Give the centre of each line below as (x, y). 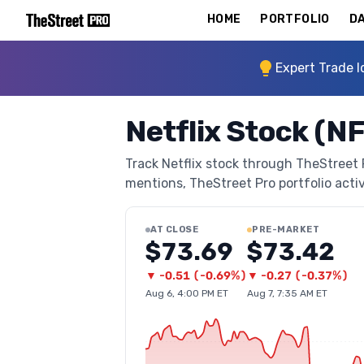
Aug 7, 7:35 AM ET (287, 293)
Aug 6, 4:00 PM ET (187, 293)
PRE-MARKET (286, 230)
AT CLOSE (175, 230)
